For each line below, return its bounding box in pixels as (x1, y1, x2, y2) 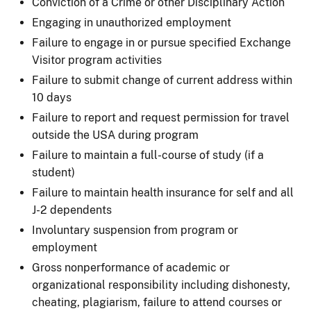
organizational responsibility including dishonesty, (32, 278, 290, 292)
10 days (32, 90, 72, 104)
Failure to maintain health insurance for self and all (32, 185, 294, 199)
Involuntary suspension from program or (32, 223, 238, 237)
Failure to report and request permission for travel (32, 110, 289, 124)
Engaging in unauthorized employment (32, 15, 231, 29)
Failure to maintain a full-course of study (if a (32, 148, 264, 162)
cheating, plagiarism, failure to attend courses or (32, 295, 282, 309)
